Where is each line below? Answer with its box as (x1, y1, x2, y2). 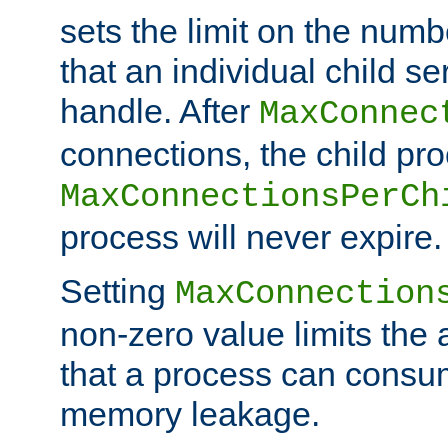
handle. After (60, 91, 259, 130)
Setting (60, 271, 175, 310)
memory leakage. (60, 394, 320, 433)
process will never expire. (60, 217, 442, 256)
